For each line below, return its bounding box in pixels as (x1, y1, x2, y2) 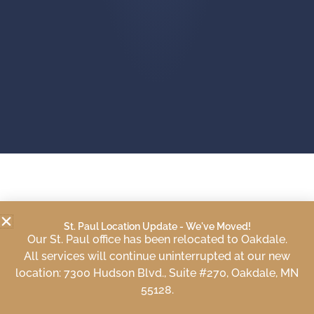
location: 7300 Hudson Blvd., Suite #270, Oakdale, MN (15, 266, 299, 280)
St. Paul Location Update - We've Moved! (63, 221, 251, 232)
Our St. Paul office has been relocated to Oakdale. (27, 233, 287, 246)
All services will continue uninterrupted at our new (24, 250, 290, 263)
